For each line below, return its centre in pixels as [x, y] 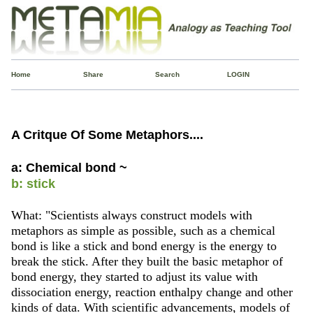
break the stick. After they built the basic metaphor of [147, 261]
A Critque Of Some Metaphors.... [107, 134]
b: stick [33, 183]
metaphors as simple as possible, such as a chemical [143, 230]
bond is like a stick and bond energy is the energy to [144, 246]
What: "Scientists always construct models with [131, 215]
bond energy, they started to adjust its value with [134, 276]
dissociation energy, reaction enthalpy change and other [152, 292]
